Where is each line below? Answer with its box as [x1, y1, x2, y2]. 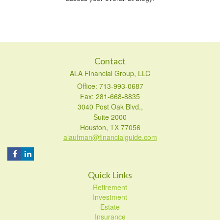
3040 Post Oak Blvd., [77, 101, 143, 111]
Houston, [80, 122, 108, 132]
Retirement [93, 182, 127, 192]
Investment [93, 192, 127, 202]
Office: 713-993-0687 [77, 81, 143, 91]
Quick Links [88, 169, 132, 180]
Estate [100, 201, 120, 212]
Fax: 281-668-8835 [80, 91, 140, 101]
